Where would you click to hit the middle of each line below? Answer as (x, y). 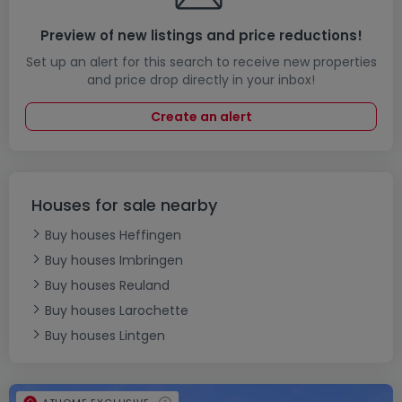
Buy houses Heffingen (113, 235)
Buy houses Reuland (107, 285)
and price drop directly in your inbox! (201, 80)
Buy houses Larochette (117, 310)
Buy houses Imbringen (114, 260)
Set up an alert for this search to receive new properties (201, 62)
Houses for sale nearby (124, 205)
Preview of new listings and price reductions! (201, 35)
